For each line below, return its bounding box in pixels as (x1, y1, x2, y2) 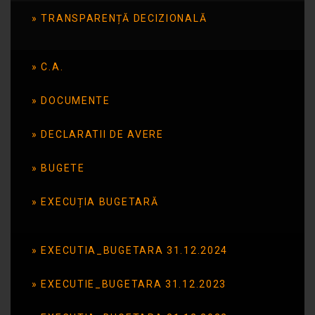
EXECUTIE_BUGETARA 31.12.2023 (41, 278, 227, 290)
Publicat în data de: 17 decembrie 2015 (32, 68, 184, 78)
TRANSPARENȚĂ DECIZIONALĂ (41, 12, 207, 24)
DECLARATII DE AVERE (41, 128, 164, 140)
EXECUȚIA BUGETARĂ (41, 195, 159, 207)
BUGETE (41, 162, 85, 174)
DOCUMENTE (41, 94, 110, 106)
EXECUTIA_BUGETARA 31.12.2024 (41, 244, 229, 256)
